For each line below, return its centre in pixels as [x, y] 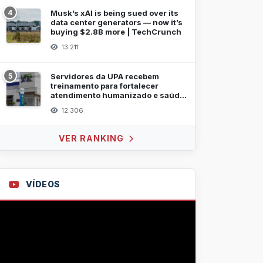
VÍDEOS [43, 184]
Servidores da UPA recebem [105, 76]
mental [64, 104]
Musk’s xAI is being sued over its [114, 13]
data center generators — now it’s [117, 22]
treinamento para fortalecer [104, 86]
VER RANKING [92, 138]
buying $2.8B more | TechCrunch [116, 32]
